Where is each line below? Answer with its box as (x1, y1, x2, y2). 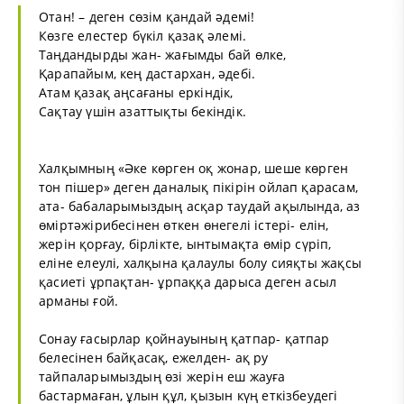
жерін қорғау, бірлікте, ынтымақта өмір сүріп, (39, 234, 332, 252)
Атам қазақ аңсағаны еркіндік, (39, 83, 234, 101)
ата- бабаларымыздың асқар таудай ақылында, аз (39, 197, 361, 215)
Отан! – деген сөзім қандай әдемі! (39, 7, 255, 25)
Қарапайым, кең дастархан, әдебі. (39, 64, 256, 82)
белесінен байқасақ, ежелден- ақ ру (39, 348, 269, 366)
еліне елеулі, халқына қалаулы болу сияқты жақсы (39, 253, 363, 271)
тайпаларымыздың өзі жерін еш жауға (39, 367, 286, 385)
